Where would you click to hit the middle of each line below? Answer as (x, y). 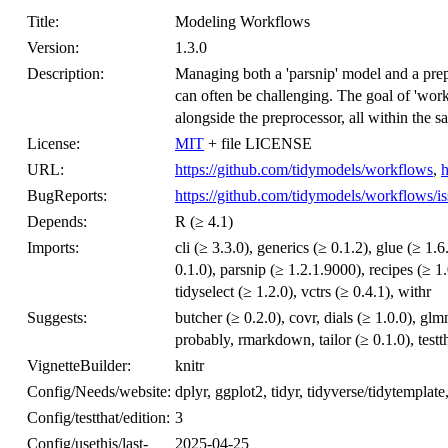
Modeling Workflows (242, 21)
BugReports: (67, 195)
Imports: (53, 247)
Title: (43, 21)
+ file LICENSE (258, 143)
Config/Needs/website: (99, 391)
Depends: (57, 221)
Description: (65, 73)
